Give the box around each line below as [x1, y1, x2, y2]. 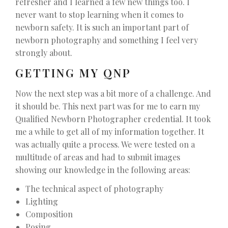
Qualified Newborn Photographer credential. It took [15, 113, 211, 125]
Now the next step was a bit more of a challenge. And [15, 88, 211, 99]
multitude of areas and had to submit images [15, 152, 180, 163]
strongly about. [15, 47, 72, 58]
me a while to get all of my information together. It [15, 126, 204, 137]
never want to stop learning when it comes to [15, 9, 184, 20]
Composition [25, 208, 73, 219]
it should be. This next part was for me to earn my [15, 101, 200, 112]
